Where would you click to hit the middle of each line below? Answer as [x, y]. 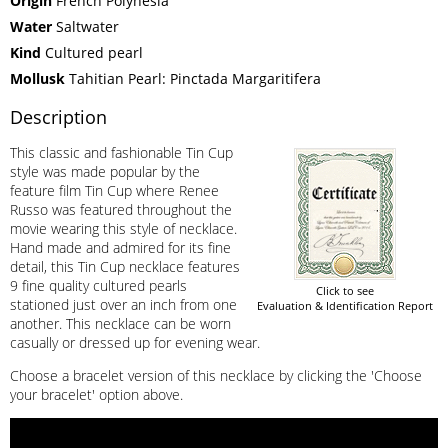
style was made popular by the [105, 171]
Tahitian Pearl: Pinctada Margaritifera [193, 78]
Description [58, 116]
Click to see [345, 290]
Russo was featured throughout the [121, 209]
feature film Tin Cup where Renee [114, 190]
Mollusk [37, 78]
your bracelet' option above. [96, 394]
